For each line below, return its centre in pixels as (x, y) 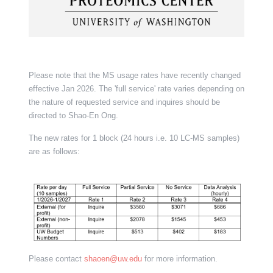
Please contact (56, 258)
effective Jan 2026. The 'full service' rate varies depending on (136, 88)
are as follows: (54, 151)
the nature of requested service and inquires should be (124, 102)
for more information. (179, 258)
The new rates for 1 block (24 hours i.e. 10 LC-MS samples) (134, 138)
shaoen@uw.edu (113, 258)
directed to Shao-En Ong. (73, 115)
